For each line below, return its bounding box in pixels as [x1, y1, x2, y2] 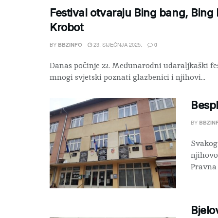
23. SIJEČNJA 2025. [92, 40, 142, 48]
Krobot [50, 20, 84, 34]
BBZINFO [58, 40, 82, 48]
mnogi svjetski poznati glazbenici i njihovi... [50, 72, 205, 82]
